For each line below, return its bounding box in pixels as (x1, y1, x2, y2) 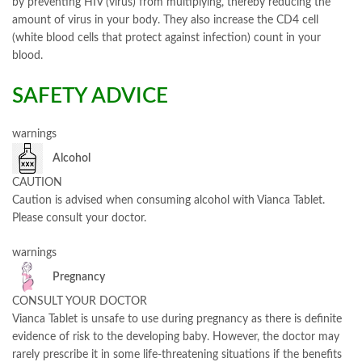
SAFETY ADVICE (12, 86, 168, 107)
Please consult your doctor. (12, 213, 146, 225)
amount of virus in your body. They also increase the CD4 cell (12, 15, 318, 27)
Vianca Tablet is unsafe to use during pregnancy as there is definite (12, 314, 342, 326)
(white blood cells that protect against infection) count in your (12, 32, 321, 44)
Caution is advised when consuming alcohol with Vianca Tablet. (12, 195, 325, 207)
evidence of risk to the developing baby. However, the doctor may (12, 331, 339, 343)
